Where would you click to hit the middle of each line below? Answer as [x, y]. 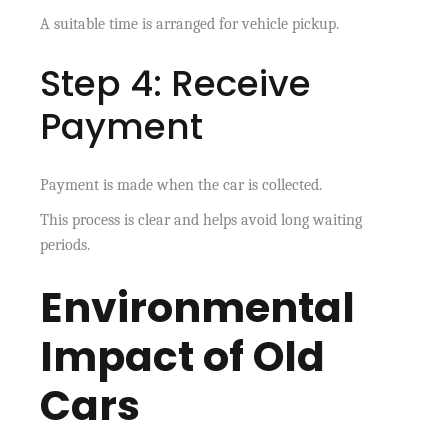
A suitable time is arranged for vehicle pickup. [190, 23]
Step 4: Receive [176, 83]
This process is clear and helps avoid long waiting [201, 219]
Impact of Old [183, 356]
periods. [65, 244]
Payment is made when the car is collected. [181, 184]
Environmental [198, 307]
